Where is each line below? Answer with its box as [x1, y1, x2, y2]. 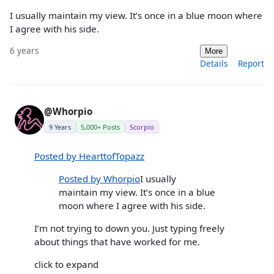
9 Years [49, 122, 71, 132]
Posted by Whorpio [59, 172, 140, 185]
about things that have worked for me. [34, 235, 200, 248]
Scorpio [130, 122, 154, 132]
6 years [10, 45, 39, 57]
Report [238, 57, 264, 70]
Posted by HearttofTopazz [34, 149, 144, 162]
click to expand [34, 258, 98, 271]
